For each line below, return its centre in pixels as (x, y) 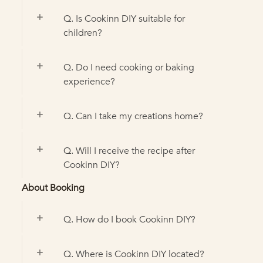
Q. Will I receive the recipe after (129, 151)
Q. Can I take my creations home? (133, 116)
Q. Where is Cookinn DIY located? (134, 254)
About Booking (53, 188)
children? (82, 33)
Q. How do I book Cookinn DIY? (129, 219)
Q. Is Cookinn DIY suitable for (124, 18)
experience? (89, 81)
